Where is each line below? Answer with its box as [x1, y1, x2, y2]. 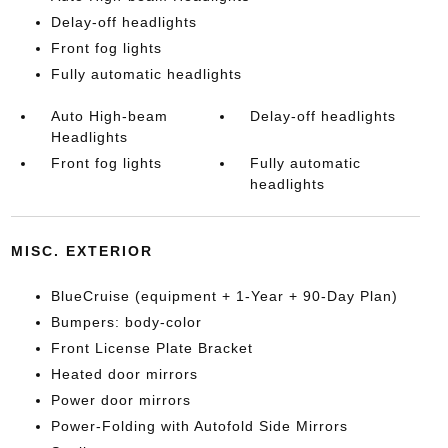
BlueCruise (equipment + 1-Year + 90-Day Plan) [50, 287, 398, 304]
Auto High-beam [50, 107, 168, 124]
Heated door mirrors [50, 365, 198, 382]
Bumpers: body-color [50, 313, 202, 330]
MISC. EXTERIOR [10, 242, 153, 259]
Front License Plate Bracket [50, 339, 253, 356]
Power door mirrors [50, 391, 191, 408]
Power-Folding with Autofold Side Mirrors [50, 417, 348, 434]
